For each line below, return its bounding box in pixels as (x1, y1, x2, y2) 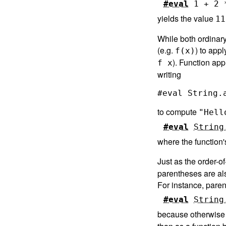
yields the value (157, 12, 215, 24)
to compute (157, 105, 199, 118)
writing (157, 68, 181, 80)
